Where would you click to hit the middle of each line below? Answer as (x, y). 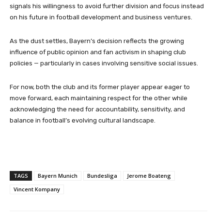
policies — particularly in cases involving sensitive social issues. (104, 63)
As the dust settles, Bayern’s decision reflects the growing (97, 41)
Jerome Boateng (149, 175)
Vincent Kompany (37, 189)
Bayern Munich (58, 175)
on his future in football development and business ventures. (101, 17)
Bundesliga (102, 175)
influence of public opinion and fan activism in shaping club (98, 52)
